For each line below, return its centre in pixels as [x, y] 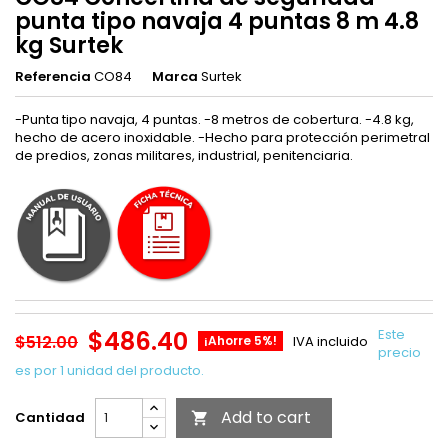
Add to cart [266, 418]
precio [399, 353]
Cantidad [50, 418]
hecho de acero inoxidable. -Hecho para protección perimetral [222, 137]
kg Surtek [69, 45]
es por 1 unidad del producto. [109, 371]
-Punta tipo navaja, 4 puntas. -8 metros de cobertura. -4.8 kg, [214, 119]
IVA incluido [330, 342]
